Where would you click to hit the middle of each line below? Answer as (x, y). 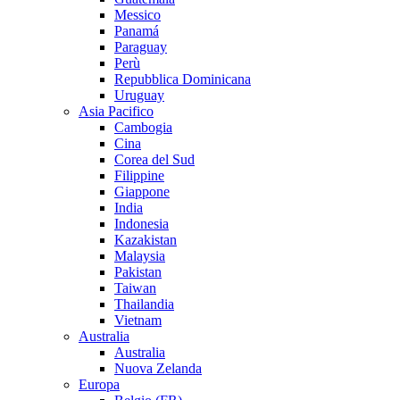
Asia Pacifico (116, 111)
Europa (99, 384)
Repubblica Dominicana (183, 79)
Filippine (139, 175)
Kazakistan (146, 239)
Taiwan (135, 287)
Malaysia (140, 255)
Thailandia (144, 304)
